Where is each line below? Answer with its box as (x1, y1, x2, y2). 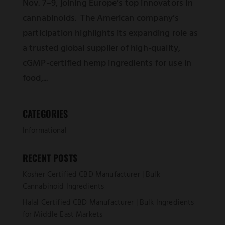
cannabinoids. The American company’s (22, 11, 179, 26)
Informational (22, 125, 67, 137)
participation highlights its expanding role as (22, 26, 198, 41)
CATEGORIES (22, 107, 68, 121)
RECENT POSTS (22, 151, 77, 165)
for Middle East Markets (22, 208, 103, 221)
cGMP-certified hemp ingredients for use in (22, 56, 192, 71)
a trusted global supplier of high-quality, (22, 41, 181, 56)
